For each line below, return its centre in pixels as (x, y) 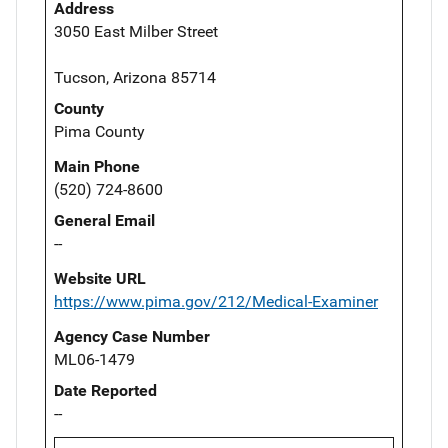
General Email (104, 221)
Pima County (99, 132)
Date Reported (105, 391)
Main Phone (97, 167)
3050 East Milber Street (136, 32)
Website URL (100, 279)
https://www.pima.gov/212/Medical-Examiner (216, 302)
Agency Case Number (132, 337)
